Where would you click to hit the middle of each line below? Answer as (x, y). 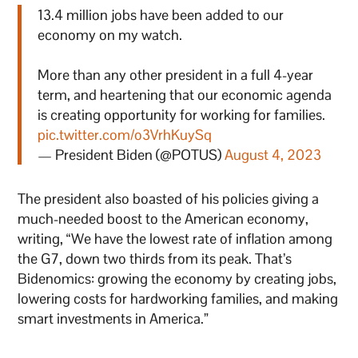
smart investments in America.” (113, 319)
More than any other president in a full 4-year (176, 75)
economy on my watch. (110, 35)
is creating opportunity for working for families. (182, 115)
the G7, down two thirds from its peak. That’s (155, 259)
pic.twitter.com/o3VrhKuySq (125, 135)
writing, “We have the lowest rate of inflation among (175, 239)
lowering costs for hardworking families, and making (178, 299)
